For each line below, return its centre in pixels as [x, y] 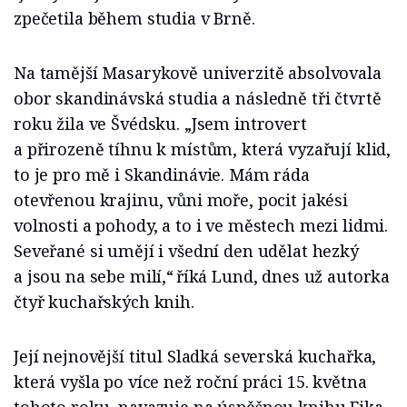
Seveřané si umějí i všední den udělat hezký [186, 251]
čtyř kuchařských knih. [106, 302]
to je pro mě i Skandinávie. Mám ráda [162, 175]
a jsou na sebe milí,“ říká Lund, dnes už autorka [202, 277]
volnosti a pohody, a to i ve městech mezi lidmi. [201, 226]
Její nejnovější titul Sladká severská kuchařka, [195, 357]
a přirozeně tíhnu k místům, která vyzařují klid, [203, 149]
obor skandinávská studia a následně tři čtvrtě [198, 99]
